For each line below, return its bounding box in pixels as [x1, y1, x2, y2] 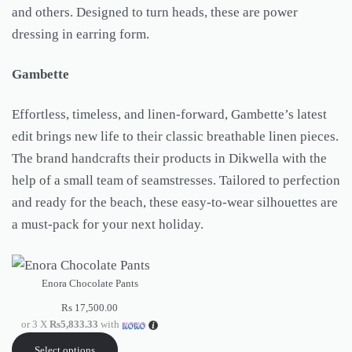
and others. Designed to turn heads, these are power [12, 4, 298, 20]
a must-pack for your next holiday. [12, 217, 207, 233]
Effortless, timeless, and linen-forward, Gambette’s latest [12, 107, 327, 123]
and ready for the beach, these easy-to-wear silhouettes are [12, 195, 338, 211]
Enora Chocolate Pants [41, 277, 138, 289]
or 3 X [21, 318, 50, 331]
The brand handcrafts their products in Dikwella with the [12, 151, 327, 167]
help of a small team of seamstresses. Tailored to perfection [12, 173, 340, 189]
